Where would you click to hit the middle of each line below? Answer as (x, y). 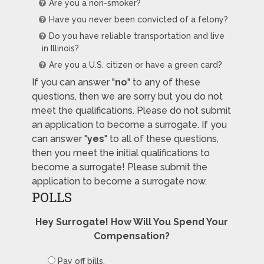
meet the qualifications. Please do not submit (131, 110)
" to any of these (164, 82)
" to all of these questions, (161, 138)
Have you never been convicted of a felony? (138, 19)
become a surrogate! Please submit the (119, 167)
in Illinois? (60, 48)
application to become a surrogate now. (119, 181)
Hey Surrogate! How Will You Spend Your (132, 222)
